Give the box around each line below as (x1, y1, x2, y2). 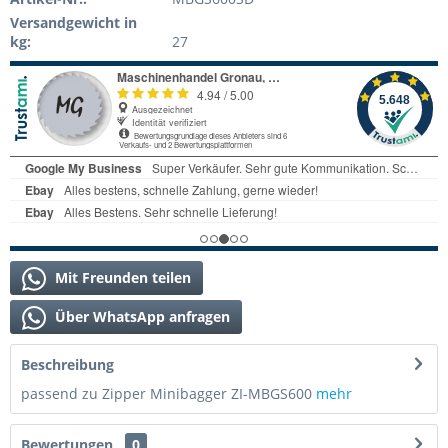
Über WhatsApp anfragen (51, 306, 230, 326)
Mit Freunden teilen (51, 267, 191, 287)
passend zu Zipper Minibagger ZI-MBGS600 (21, 383, 316, 403)
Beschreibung (21, 354, 114, 374)
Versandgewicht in (10, 12, 137, 32)
